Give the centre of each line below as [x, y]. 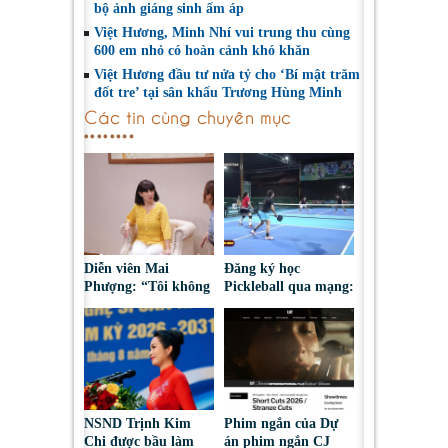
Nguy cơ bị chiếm [277, 304]
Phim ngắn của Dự [281, 423]
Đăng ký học [262, 268]
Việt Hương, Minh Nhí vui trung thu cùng [222, 32]
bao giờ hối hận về [140, 304]
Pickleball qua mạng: [289, 286]
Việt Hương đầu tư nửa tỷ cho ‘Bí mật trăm [227, 74]
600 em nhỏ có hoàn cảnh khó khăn [202, 50]
